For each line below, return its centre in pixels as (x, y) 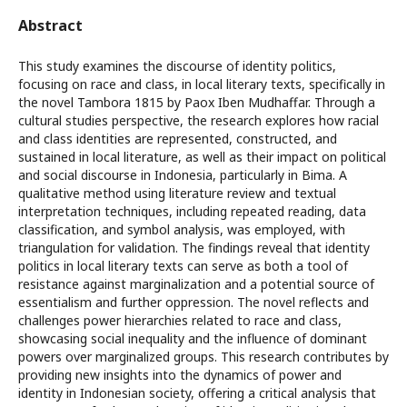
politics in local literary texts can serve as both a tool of (183, 266)
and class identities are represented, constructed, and (178, 139)
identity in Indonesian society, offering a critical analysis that (197, 393)
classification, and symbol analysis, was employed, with (182, 229)
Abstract (50, 25)
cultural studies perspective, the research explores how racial (199, 120)
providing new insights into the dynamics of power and (180, 375)
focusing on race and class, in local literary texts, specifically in (202, 84)
